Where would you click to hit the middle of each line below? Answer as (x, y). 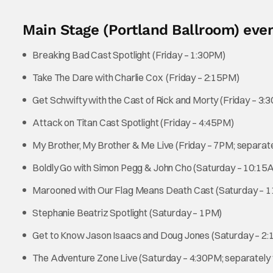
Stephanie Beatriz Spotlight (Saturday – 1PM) (127, 213)
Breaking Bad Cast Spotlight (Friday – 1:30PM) (129, 55)
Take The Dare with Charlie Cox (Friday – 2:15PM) (136, 78)
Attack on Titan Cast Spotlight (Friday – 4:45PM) (133, 123)
